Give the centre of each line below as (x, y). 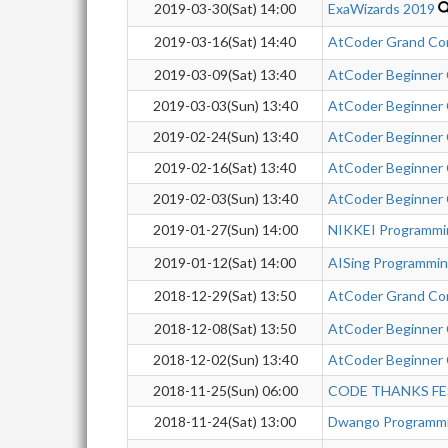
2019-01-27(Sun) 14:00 (225, 229)
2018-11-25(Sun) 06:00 (225, 390)
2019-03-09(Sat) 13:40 (225, 74)
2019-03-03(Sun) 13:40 (225, 105)
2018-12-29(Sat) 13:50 (225, 295)
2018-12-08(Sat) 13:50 (225, 328)
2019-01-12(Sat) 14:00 (225, 262)
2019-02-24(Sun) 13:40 (225, 136)
